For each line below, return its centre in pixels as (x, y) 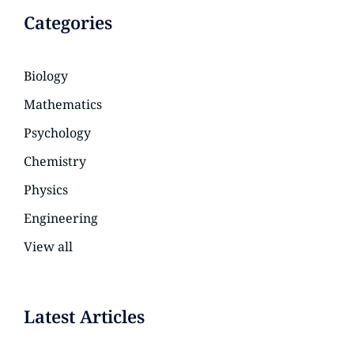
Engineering (61, 218)
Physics (46, 190)
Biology (46, 76)
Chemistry (55, 161)
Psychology (57, 133)
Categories (68, 22)
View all (48, 247)
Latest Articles (84, 316)
